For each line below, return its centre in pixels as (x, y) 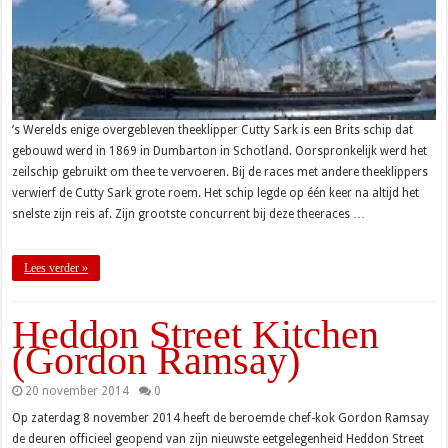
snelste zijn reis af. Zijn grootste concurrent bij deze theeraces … (189, 214)
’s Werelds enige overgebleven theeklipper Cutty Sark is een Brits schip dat (213, 130)
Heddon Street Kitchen (196, 335)
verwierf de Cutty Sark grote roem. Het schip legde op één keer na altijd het (216, 193)
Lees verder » (56, 268)
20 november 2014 (77, 391)
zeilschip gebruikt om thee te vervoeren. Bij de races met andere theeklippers (220, 172)
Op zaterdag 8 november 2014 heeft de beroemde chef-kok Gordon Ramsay (221, 418)
